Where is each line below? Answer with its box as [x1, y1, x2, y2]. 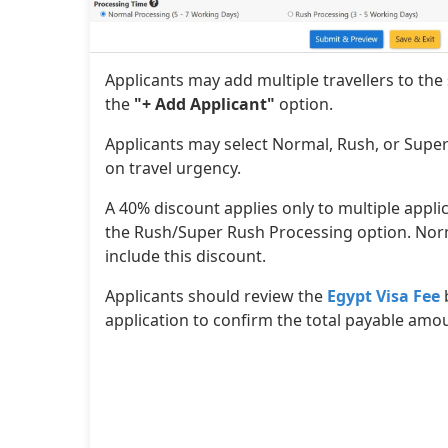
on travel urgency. [105, 156, 241, 179]
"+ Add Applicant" [134, 92, 275, 115]
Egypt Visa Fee [327, 284, 440, 307]
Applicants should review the [105, 284, 327, 307]
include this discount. [105, 244, 266, 267]
